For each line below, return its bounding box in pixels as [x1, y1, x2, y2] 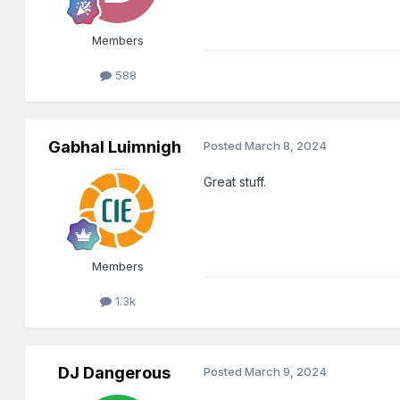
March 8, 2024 [245, 137, 328, 153]
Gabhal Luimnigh [47, 137, 181, 156]
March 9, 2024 [245, 364, 328, 379]
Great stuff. [204, 173, 267, 189]
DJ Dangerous [58, 363, 171, 383]
